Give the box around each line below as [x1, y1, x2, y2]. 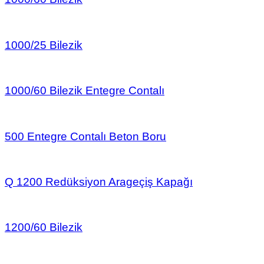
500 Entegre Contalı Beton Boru [5, 130, 166, 143]
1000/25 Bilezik [5, 38, 82, 51]
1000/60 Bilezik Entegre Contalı [5, 84, 164, 97]
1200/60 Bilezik [5, 221, 82, 234]
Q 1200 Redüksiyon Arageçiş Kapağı [5, 176, 193, 189]
